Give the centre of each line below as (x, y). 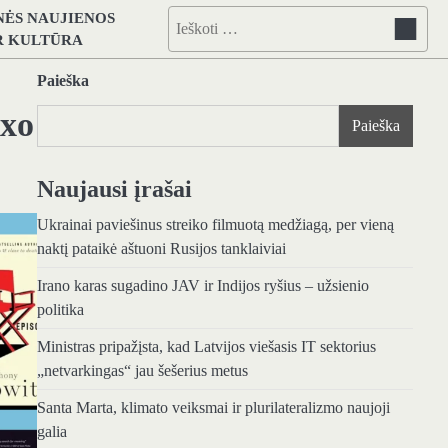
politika (60, 310)
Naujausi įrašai (114, 189)
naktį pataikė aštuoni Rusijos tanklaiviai (161, 249)
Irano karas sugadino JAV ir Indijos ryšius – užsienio (202, 286)
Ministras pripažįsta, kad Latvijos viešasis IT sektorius (206, 347)
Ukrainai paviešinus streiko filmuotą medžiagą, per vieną (215, 225)
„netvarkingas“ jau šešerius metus (142, 371)
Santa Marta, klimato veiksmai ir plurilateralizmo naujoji (213, 408)
